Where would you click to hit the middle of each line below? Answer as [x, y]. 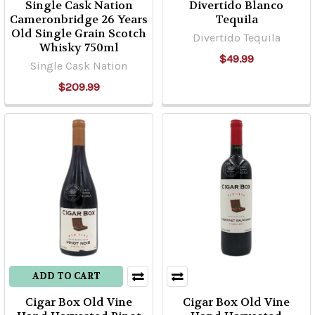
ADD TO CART [66, 276]
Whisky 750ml [79, 47]
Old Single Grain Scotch [79, 33]
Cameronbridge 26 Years [79, 19]
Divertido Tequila [236, 38]
